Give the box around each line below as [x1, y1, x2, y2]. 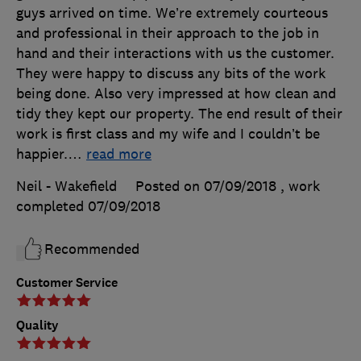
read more [86, 144, 151, 163]
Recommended [44, 239, 139, 258]
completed [16, 197, 88, 215]
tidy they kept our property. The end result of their [16, 104, 342, 122]
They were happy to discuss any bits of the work [16, 64, 326, 82]
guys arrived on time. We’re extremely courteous [16, 3, 328, 22]
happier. [16, 144, 68, 163]
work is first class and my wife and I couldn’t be [16, 124, 320, 143]
